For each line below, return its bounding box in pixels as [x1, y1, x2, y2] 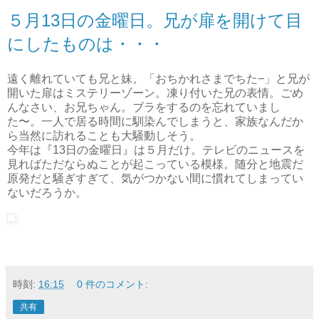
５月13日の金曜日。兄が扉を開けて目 [7, 10, 303, 30]
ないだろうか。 [7, 187, 87, 199]
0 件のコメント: [77, 278, 149, 291]
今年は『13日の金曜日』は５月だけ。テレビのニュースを [7, 144, 305, 157]
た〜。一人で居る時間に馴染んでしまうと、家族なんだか [7, 115, 303, 128]
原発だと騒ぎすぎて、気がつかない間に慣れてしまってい [7, 172, 303, 185]
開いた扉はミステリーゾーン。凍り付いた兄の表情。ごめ [7, 87, 303, 100]
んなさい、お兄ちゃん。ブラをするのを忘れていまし [7, 101, 281, 114]
